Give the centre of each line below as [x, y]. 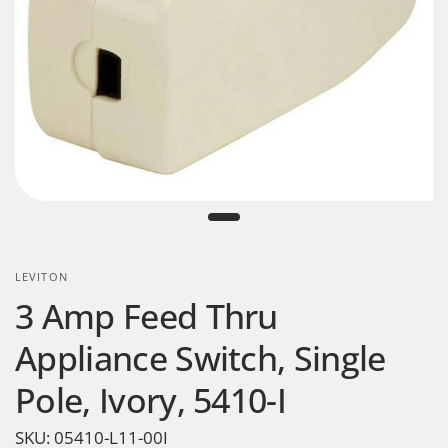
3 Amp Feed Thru [146, 316]
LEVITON [41, 276]
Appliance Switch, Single [200, 358]
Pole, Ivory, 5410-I [151, 400]
